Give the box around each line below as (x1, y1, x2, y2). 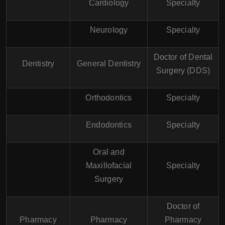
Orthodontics (85, 93, 132, 102)
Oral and (93, 147, 125, 156)
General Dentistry (77, 59, 141, 68)
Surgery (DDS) (156, 66, 210, 75)
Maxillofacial (85, 161, 132, 170)
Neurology (89, 25, 128, 34)
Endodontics (86, 120, 132, 129)
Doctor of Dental (153, 52, 213, 61)
